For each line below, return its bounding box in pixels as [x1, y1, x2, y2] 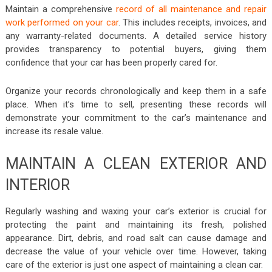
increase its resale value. [5, 125, 103, 137]
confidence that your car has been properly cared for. [5, 56, 220, 68]
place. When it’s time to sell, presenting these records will [5, 98, 267, 110]
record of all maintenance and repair [115, 3, 267, 15]
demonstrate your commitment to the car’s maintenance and [5, 112, 267, 123]
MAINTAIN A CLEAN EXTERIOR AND [5, 154, 267, 172]
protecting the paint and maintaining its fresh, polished [5, 219, 267, 230]
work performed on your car [5, 16, 118, 28]
